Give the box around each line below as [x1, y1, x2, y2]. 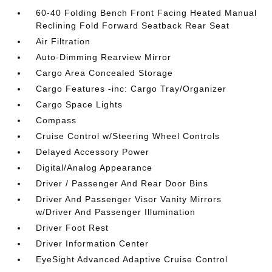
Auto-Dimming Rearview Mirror [36, 52, 172, 62]
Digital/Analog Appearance [36, 163, 153, 172]
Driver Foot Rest [36, 223, 109, 233]
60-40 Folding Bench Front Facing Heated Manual [36, 8, 257, 18]
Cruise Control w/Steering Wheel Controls [36, 131, 220, 141]
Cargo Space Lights [36, 100, 123, 109]
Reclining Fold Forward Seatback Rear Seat [36, 21, 230, 30]
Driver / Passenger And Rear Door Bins [36, 178, 209, 188]
